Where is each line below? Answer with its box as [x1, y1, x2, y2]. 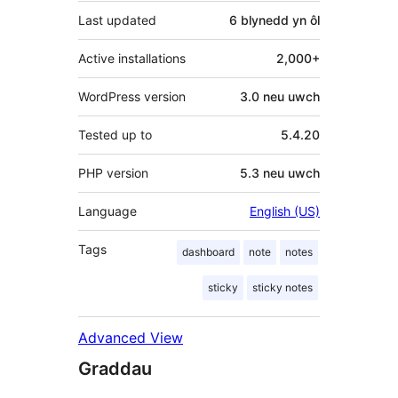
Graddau [78, 357, 152, 379]
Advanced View [78, 328, 183, 346]
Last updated [78, 12, 156, 28]
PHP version [78, 164, 148, 180]
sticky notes [252, 280, 313, 294]
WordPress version [78, 88, 186, 104]
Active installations [78, 50, 186, 66]
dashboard [182, 244, 235, 259]
